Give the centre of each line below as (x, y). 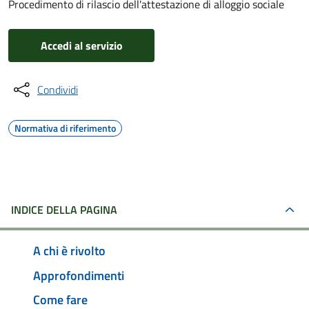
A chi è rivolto (69, 250)
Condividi (58, 90)
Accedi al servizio (81, 46)
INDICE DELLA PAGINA (64, 210)
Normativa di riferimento (65, 128)
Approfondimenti (79, 275)
